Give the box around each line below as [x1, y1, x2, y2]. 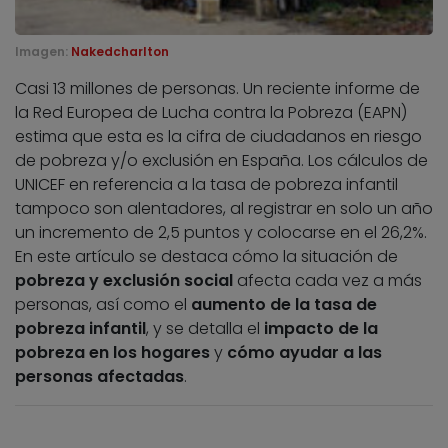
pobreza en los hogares [15, 341, 210, 365]
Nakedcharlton [71, 43, 169, 61]
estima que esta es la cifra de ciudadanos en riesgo [15, 125, 422, 149]
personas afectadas [15, 365, 184, 389]
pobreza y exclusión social [15, 269, 233, 293]
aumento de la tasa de [191, 293, 377, 317]
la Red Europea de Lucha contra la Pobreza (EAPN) [15, 101, 407, 125]
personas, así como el [15, 293, 191, 317]
